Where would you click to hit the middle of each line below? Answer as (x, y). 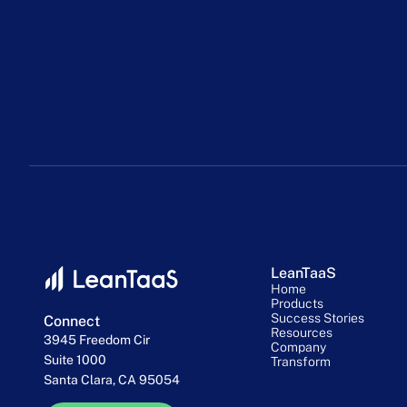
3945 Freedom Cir (97, 339)
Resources (301, 332)
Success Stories (317, 318)
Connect (72, 321)
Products (297, 303)
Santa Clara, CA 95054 (112, 379)
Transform (300, 361)
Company (298, 347)
